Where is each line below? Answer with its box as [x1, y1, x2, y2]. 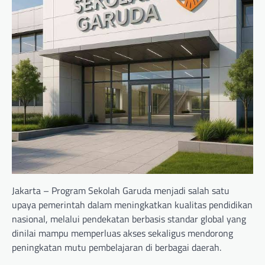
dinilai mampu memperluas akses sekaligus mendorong [12, 226, 233, 241]
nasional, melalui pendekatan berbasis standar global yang [12, 212, 246, 227]
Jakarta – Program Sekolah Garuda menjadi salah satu [12, 183, 230, 198]
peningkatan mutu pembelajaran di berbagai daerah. [12, 240, 221, 255]
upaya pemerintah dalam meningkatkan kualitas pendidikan [12, 198, 253, 212]
